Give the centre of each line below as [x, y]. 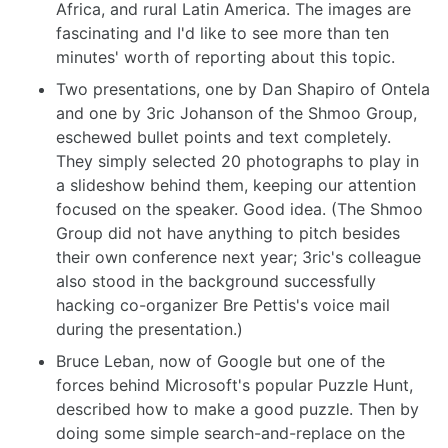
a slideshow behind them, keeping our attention [236, 185]
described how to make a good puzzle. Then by [237, 409]
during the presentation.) [149, 329]
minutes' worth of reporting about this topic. [225, 57]
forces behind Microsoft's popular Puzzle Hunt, [234, 385]
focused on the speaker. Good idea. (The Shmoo [239, 209]
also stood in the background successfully [216, 281]
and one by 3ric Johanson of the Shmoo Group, [236, 113]
